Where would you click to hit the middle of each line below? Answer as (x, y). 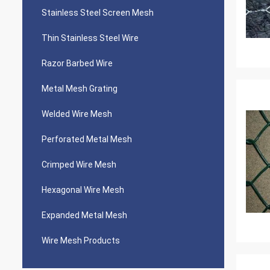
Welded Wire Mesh (77, 114)
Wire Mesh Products (81, 240)
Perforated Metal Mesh (87, 139)
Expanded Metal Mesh (84, 215)
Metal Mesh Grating (80, 89)
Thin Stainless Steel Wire (90, 38)
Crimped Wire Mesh (79, 165)
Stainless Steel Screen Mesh (98, 13)
